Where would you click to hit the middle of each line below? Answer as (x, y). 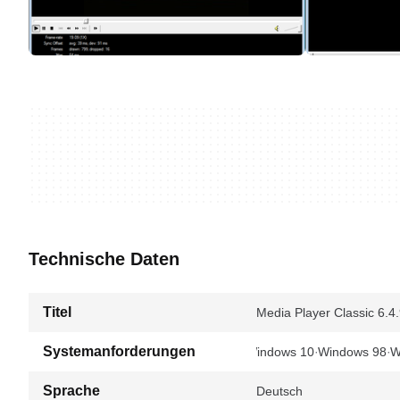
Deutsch (279, 391)
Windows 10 (280, 352)
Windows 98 (352, 352)
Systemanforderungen (119, 351)
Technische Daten (104, 259)
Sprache (71, 391)
